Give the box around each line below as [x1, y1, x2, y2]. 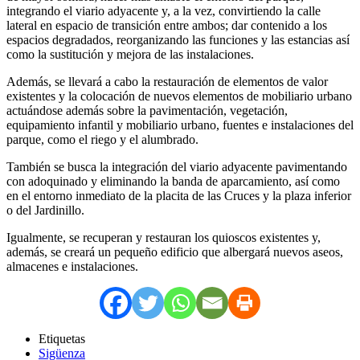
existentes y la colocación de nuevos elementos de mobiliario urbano [6, 88, 352, 103]
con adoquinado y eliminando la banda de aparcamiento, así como [6, 174, 340, 188]
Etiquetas [39, 331, 85, 346]
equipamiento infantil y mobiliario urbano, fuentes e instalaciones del [6, 117, 354, 132]
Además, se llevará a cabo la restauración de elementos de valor [6, 74, 328, 88]
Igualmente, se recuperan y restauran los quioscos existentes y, [6, 230, 321, 244]
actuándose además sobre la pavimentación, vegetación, [6, 103, 288, 117]
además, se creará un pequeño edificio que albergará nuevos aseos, [6, 244, 343, 259]
